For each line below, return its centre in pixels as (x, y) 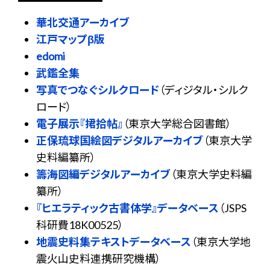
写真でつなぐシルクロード (98, 90)
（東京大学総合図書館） (177, 124)
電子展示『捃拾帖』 (80, 124)
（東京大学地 (221, 242)
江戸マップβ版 (71, 39)
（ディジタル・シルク (204, 90)
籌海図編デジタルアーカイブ (103, 174)
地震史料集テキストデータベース (114, 242)
